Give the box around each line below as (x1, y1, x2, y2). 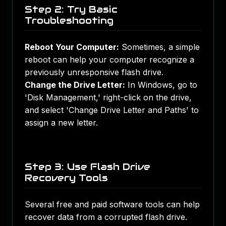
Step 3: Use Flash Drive (25, 161, 150, 173)
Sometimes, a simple (119, 42, 200, 52)
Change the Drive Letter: (25, 80, 125, 90)
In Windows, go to (125, 80, 197, 90)
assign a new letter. (25, 118, 98, 128)
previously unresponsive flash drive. (25, 67, 163, 77)
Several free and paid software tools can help (25, 199, 200, 209)
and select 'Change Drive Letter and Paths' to (25, 105, 199, 115)
